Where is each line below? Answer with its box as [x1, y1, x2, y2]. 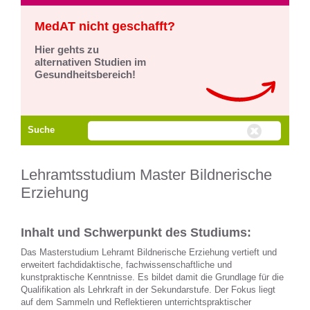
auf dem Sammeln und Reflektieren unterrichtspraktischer [21, 296, 251, 307]
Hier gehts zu [35, 44, 99, 55]
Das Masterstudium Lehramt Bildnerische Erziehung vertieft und [21, 246, 277, 257]
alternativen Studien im [35, 56, 146, 68]
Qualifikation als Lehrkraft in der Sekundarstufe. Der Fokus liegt [21, 284, 275, 295]
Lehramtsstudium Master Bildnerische [21, 165, 272, 183]
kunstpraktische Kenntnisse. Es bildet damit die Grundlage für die [21, 271, 284, 282]
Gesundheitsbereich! [35, 69, 136, 80]
